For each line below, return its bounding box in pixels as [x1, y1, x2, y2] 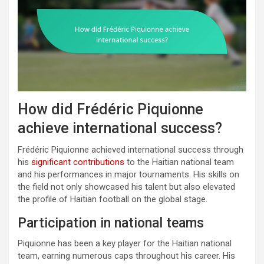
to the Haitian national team [124, 157, 234, 168]
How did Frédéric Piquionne [18, 101, 203, 118]
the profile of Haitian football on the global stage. [18, 194, 207, 205]
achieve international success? [18, 120, 222, 137]
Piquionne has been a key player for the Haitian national [18, 238, 232, 249]
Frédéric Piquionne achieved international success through [18, 144, 243, 156]
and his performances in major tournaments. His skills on [18, 169, 239, 180]
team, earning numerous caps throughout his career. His [18, 250, 235, 262]
